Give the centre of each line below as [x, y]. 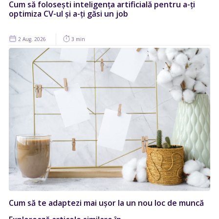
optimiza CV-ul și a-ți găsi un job [68, 14]
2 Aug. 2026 [31, 39]
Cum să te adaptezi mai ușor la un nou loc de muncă [106, 203]
